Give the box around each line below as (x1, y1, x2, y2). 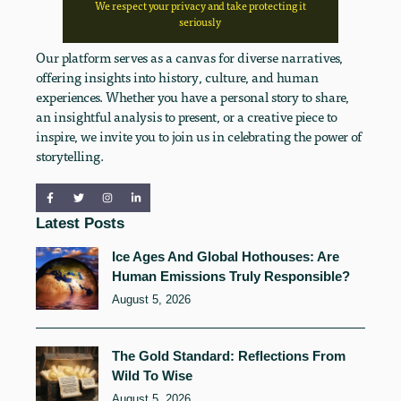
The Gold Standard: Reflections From (112, 347, 346, 363)
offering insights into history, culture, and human (36, 67, 319, 86)
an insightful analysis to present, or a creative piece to (36, 107, 337, 125)
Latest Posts (36, 214, 124, 231)
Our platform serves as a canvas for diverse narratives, (36, 47, 343, 66)
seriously (179, 13, 222, 29)
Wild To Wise (112, 367, 192, 383)
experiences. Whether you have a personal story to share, (36, 87, 349, 106)
